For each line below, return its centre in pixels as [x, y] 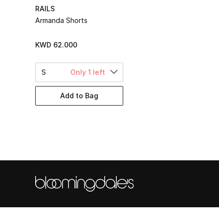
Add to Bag [79, 96]
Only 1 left [88, 72]
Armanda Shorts [61, 20]
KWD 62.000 [56, 44]
